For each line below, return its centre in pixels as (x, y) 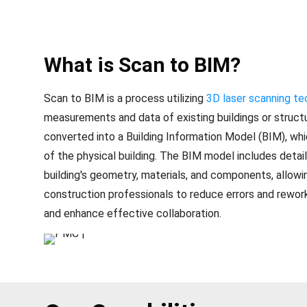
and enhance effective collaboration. (133, 213)
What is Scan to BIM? (142, 65)
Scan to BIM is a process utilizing (125, 98)
